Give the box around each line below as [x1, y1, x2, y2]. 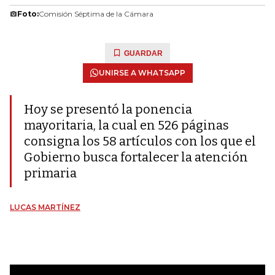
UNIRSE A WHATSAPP [98, 68, 185, 77]
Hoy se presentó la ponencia [24, 102, 192, 117]
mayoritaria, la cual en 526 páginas [24, 118, 229, 133]
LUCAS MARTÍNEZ [10, 203, 80, 212]
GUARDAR [124, 49, 163, 58]
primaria [24, 166, 77, 180]
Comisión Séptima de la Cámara [39, 9, 153, 18]
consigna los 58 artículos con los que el [24, 134, 256, 149]
